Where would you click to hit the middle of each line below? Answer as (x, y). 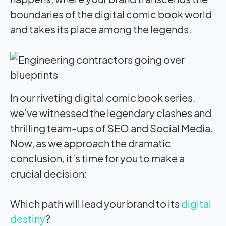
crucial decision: (49, 173)
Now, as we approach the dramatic (91, 143)
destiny (28, 218)
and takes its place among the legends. (101, 29)
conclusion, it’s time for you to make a (97, 158)
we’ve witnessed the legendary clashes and (111, 112)
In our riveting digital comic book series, (103, 97)
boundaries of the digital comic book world (111, 14)
